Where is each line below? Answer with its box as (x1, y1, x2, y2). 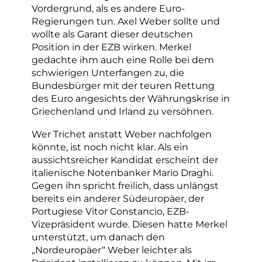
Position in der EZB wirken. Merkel (32, 41, 191, 53)
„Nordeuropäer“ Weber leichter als (32, 243, 192, 256)
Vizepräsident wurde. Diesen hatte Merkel (32, 218, 227, 230)
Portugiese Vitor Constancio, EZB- (32, 205, 189, 217)
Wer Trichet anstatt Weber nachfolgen (32, 127, 212, 140)
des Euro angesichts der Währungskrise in (32, 92, 230, 105)
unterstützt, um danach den (32, 230, 165, 243)
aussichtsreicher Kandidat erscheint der (32, 153, 218, 166)
